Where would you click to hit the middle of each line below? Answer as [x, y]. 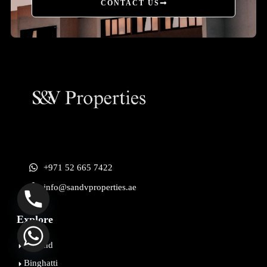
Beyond [38, 245]
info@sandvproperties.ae [90, 187]
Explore [35, 220]
